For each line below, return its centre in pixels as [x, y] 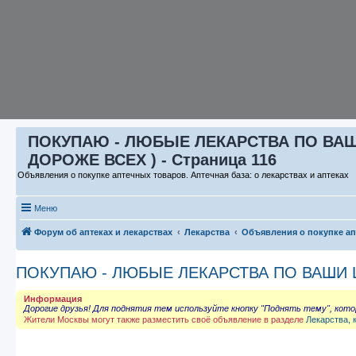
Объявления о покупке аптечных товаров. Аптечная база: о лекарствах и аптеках [183, 175]
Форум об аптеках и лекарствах [103, 232]
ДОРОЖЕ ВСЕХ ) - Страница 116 [152, 160]
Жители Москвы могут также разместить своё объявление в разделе [165, 319]
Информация [53, 298]
